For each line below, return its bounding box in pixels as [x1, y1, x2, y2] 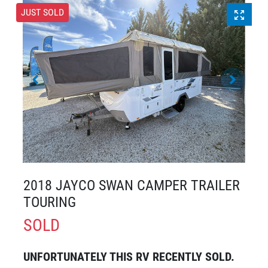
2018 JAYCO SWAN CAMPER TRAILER [23, 176, 240, 194]
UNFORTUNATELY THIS [23, 249, 136, 264]
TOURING [23, 193, 76, 211]
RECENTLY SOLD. [150, 249, 234, 264]
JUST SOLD [21, 7, 64, 19]
